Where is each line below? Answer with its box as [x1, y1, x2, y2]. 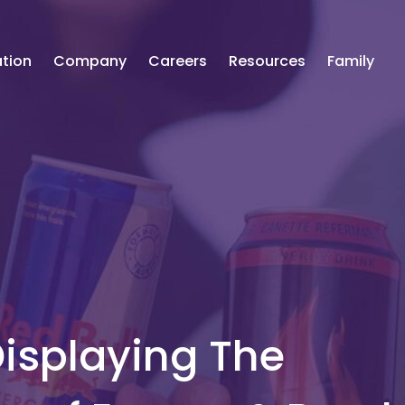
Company [52, 51, 127, 71]
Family [326, 51, 374, 71]
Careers [147, 51, 207, 71]
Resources [228, 51, 306, 71]
